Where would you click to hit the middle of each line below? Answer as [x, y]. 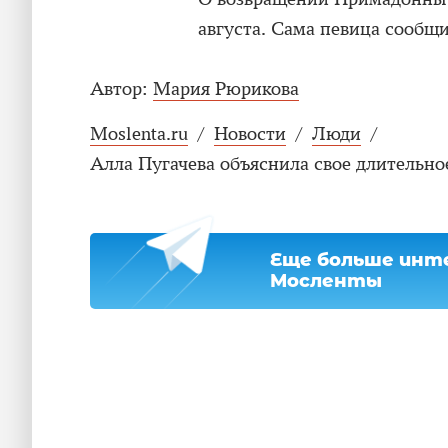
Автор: [119, 89]
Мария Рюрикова [226, 89]
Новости [250, 134]
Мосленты [326, 281]
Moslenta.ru [139, 134]
